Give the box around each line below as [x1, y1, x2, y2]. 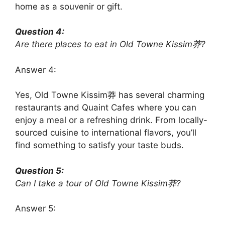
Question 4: [15, 27, 64, 37]
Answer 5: [15, 203, 56, 214]
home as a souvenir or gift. [15, 1, 123, 12]
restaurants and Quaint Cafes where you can [15, 102, 196, 113]
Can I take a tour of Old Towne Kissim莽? [15, 178, 181, 188]
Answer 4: [15, 64, 56, 75]
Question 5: [15, 165, 64, 176]
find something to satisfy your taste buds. [15, 140, 184, 151]
